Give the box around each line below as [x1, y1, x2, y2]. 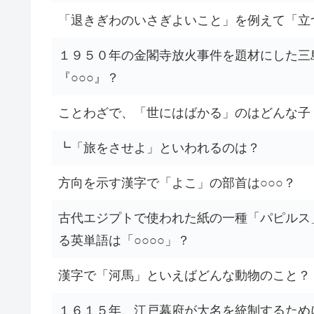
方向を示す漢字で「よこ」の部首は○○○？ [58, 176, 296, 190]
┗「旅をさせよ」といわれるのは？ [58, 141, 260, 155]
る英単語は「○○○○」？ [58, 233, 190, 247]
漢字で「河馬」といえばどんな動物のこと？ [58, 268, 310, 282]
